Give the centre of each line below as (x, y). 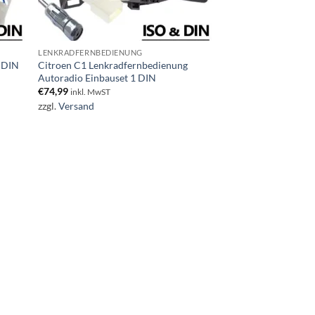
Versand (77, 105)
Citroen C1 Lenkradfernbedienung (113, 65)
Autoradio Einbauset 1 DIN (97, 78)
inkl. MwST (91, 92)
